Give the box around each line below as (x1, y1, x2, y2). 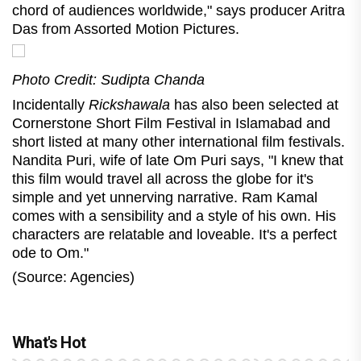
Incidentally (12, 96, 85, 113)
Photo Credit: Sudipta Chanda (12, 71, 205, 88)
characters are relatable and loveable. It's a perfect (12, 226, 337, 243)
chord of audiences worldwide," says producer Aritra (12, 2, 345, 19)
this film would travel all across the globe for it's (12, 170, 313, 187)
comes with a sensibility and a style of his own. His (12, 207, 336, 224)
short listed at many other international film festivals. (12, 133, 345, 150)
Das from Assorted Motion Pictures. (12, 20, 239, 37)
